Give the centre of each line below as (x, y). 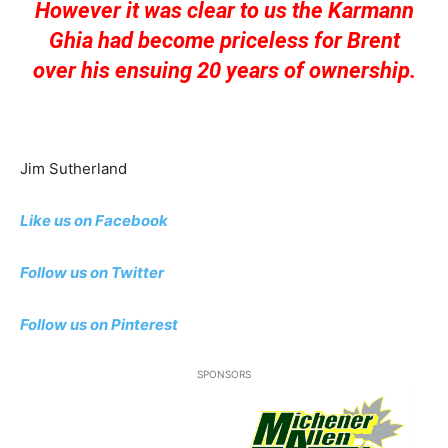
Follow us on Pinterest (99, 324)
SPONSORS (224, 374)
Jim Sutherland (73, 168)
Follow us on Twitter (92, 272)
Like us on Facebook (94, 220)
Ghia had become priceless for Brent (224, 40)
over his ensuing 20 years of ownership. (224, 70)
